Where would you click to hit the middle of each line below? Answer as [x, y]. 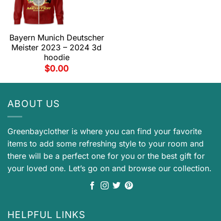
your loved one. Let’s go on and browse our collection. [110, 168]
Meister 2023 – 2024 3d [56, 48]
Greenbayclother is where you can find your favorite [105, 131]
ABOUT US [34, 104]
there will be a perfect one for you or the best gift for [106, 156]
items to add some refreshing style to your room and [106, 143]
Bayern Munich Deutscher [56, 38]
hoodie [56, 57]
